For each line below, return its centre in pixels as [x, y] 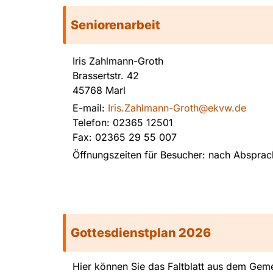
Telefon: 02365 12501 [123, 122]
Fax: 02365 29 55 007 [125, 137]
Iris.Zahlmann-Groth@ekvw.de [177, 108]
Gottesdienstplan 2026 [141, 232]
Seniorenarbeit [115, 25]
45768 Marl [99, 90]
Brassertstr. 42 [106, 75]
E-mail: [90, 108]
